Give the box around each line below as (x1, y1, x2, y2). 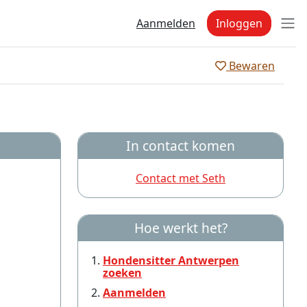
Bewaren (226, 58, 275, 73)
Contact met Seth (136, 171, 225, 186)
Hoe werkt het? (134, 219, 228, 237)
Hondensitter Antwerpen (103, 253, 239, 268)
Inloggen (216, 16, 262, 31)
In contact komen (126, 136, 235, 155)
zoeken (103, 265, 142, 280)
